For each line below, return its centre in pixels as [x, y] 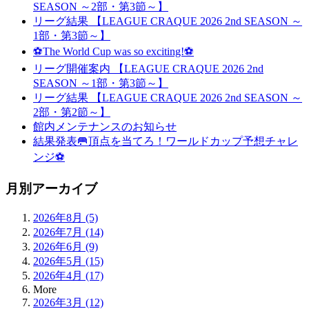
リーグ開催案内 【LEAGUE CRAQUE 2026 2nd [148, 68]
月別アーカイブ [51, 189]
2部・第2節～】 [72, 112]
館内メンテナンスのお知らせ [105, 126]
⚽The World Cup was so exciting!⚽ [113, 51]
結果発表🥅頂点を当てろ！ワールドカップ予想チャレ [166, 141]
